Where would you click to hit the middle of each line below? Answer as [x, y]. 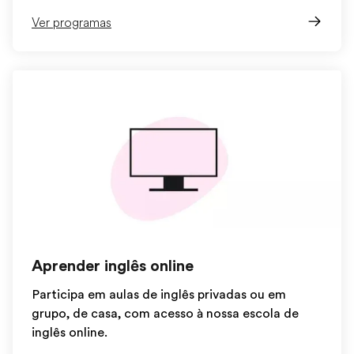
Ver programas [72, 23]
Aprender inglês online [113, 266]
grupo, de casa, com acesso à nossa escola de [165, 314]
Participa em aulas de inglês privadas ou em [159, 295]
